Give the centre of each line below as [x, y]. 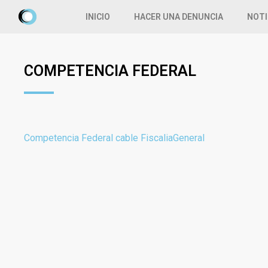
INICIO [98, 17]
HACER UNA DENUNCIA [179, 17]
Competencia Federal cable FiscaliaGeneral [114, 138]
